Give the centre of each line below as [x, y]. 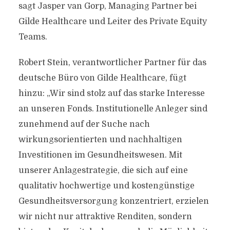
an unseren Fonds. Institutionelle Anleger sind [113, 109]
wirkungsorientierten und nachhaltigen [100, 140]
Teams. [33, 37]
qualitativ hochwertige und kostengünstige [106, 186]
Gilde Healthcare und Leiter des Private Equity [112, 22]
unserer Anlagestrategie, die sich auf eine [103, 170]
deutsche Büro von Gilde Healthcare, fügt [102, 78]
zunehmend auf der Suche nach [84, 124]
